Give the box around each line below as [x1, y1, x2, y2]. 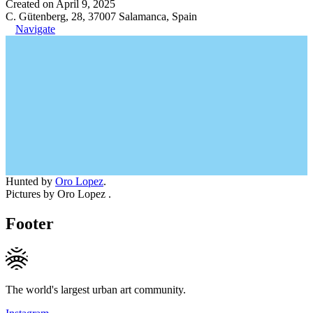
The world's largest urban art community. [6, 283, 186, 296]
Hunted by [6, 175, 55, 187]
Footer [6, 214, 54, 233]
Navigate [15, 22, 55, 35]
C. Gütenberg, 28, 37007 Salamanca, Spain [6, 10, 197, 22]
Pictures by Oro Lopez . [6, 187, 111, 200]
